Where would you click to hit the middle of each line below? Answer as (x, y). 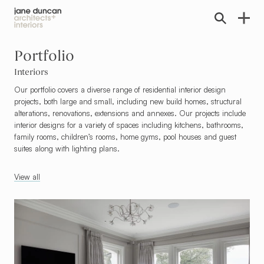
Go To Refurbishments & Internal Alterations (91, 204)
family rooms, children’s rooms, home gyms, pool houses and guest (125, 137)
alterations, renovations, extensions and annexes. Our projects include (130, 113)
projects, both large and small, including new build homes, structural (128, 101)
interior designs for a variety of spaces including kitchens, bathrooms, (128, 125)
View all (27, 177)
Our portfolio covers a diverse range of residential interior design (120, 90)
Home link (31, 33)
